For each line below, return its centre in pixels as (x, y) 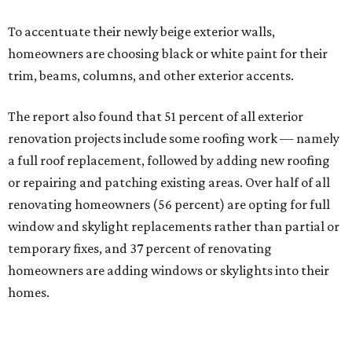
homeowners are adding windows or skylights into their (169, 271)
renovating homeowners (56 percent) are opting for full (169, 205)
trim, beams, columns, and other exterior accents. (151, 76)
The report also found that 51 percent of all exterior (156, 117)
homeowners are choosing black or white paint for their (168, 54)
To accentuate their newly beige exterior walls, (141, 32)
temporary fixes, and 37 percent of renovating (140, 249)
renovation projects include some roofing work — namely (174, 139)
